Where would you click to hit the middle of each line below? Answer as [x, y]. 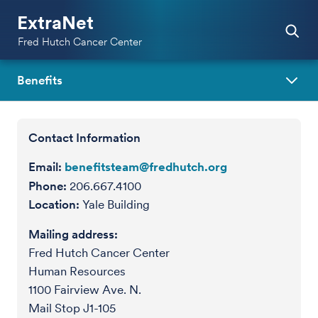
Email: [45, 167]
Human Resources [77, 271]
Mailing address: [73, 234]
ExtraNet [56, 22]
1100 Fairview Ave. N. [85, 290]
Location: [54, 204]
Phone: [48, 186]
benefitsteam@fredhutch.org [146, 167]
